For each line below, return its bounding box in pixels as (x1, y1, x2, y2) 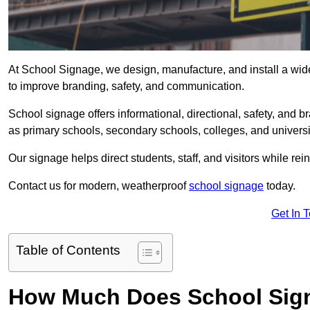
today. (264, 180, 295, 192)
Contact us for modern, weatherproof (8, 180, 189, 192)
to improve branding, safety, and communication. (8, 80, 247, 93)
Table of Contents (16, 243, 120, 258)
